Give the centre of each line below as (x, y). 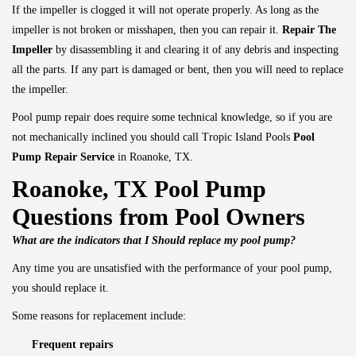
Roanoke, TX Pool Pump (139, 189)
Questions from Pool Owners (159, 217)
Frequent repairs (72, 344)
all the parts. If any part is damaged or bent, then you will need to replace (178, 70)
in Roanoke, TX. (155, 157)
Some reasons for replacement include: (99, 316)
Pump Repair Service (65, 157)
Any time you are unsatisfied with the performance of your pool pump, (172, 268)
